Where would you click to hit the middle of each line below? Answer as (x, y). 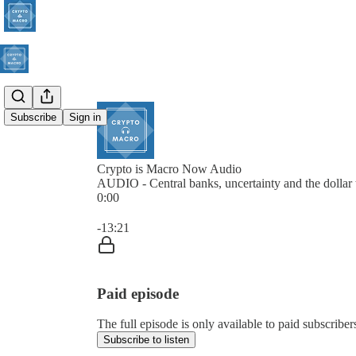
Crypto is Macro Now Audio (169, 169)
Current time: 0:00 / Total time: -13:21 (191, 211)
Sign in (85, 118)
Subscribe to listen (146, 340)
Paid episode (138, 293)
